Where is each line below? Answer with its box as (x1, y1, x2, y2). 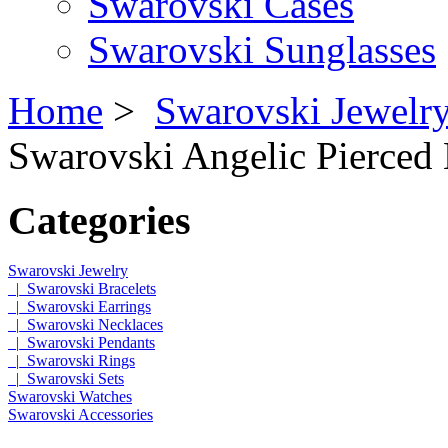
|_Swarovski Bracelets (8, 280, 156, 298)
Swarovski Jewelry (8, 262, 128, 280)
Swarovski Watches (8, 388, 132, 406)
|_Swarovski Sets (8, 370, 124, 388)
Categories (8, 197, 191, 243)
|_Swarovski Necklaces (8, 316, 163, 334)
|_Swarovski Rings (8, 352, 135, 370)
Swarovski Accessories (8, 406, 153, 424)
